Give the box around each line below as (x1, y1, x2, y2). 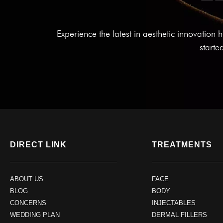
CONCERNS (10, 199, 46, 207)
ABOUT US (10, 175, 43, 183)
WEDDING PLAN (10, 211, 60, 219)
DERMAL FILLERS (152, 211, 207, 219)
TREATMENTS (152, 140, 212, 149)
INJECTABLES (152, 199, 196, 207)
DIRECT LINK (10, 140, 67, 149)
